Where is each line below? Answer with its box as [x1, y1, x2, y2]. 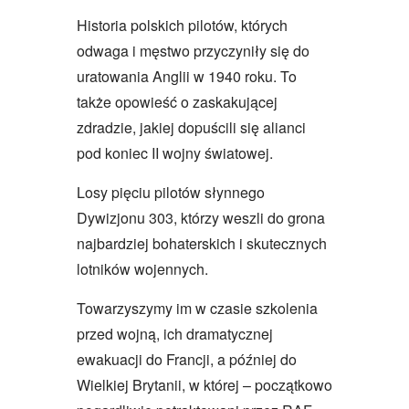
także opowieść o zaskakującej [77, 91, 278, 113]
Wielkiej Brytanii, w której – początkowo [77, 374, 332, 396]
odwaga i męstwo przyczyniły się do [77, 40, 309, 62]
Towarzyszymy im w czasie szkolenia [77, 298, 318, 320]
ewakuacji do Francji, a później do [77, 349, 297, 371]
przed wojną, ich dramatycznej [77, 323, 273, 345]
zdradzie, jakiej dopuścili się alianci [77, 117, 306, 139]
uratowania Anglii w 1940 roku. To [77, 66, 297, 88]
